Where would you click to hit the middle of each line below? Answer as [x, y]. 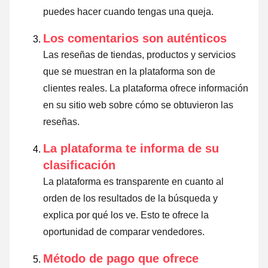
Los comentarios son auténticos [135, 39]
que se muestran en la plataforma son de [129, 72]
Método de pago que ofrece [121, 259]
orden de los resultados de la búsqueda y [130, 199]
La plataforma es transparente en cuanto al [133, 182]
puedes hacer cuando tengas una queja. [128, 12]
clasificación [79, 165]
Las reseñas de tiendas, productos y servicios [139, 55]
